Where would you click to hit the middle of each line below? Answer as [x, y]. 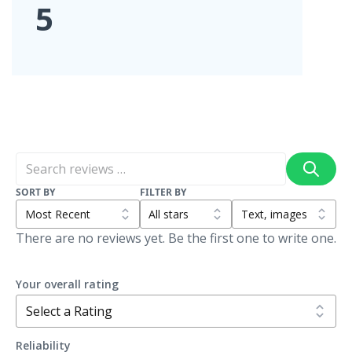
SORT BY [35, 192]
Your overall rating [67, 284]
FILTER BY [163, 192]
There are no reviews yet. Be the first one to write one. [176, 238]
